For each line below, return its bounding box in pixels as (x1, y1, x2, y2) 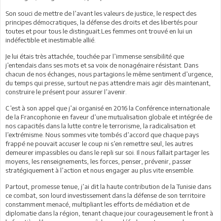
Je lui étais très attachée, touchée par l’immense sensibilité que (5, 52, 184, 60)
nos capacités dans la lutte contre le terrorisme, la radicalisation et (5, 121, 195, 130)
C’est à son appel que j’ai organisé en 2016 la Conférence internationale (5, 104, 210, 112)
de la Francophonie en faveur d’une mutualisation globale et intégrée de (5, 112, 212, 121)
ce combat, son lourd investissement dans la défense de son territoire (5, 191, 205, 199)
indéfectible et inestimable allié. (5, 36, 96, 44)
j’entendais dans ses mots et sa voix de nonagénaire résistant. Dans (5, 61, 198, 69)
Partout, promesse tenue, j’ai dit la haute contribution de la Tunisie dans (5, 182, 211, 190)
